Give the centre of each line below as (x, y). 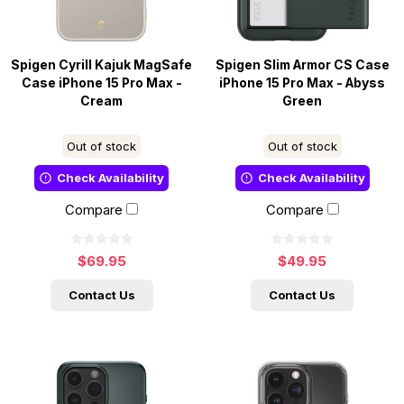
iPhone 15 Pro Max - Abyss (303, 83)
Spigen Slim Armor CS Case (302, 65)
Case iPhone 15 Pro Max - (101, 83)
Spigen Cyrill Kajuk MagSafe (102, 65)
